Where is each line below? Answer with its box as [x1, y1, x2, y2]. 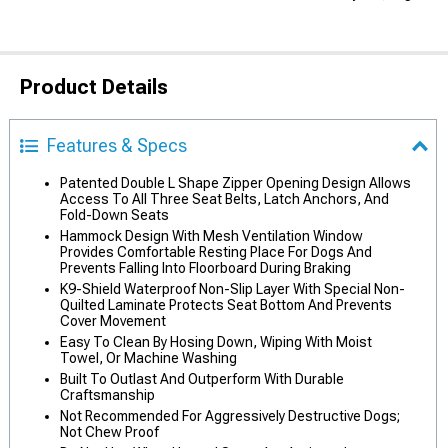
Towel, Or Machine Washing [60, 350, 237, 366]
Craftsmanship [60, 387, 155, 403]
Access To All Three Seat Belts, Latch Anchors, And [60, 191, 389, 207]
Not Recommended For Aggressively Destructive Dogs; [60, 408, 400, 424]
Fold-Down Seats [60, 207, 169, 223]
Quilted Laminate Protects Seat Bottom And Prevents [60, 297, 392, 313]
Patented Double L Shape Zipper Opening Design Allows [60, 175, 411, 191]
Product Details [20, 75, 168, 99]
